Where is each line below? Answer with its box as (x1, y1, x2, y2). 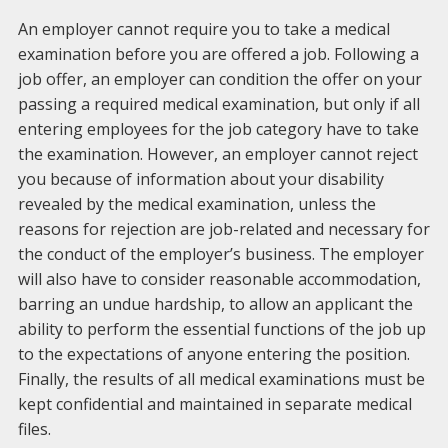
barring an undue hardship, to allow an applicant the (17, 293, 413, 315)
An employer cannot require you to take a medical (17, 18, 390, 40)
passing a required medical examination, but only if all (17, 93, 420, 115)
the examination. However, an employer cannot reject (17, 143, 418, 165)
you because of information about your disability (17, 168, 384, 190)
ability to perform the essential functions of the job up (17, 318, 426, 340)
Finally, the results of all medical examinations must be (17, 368, 425, 390)
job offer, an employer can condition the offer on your (17, 68, 422, 90)
